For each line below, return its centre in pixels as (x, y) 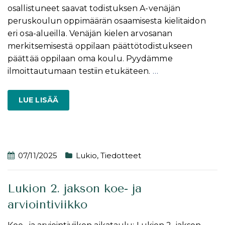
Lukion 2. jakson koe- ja (75, 188)
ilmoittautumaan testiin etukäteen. (80, 71)
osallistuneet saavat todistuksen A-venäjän (94, 8)
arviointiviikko (47, 204)
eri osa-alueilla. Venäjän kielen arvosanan (90, 33)
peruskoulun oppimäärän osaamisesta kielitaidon (107, 21)
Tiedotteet (121, 155)
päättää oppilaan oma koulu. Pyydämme (90, 58)
